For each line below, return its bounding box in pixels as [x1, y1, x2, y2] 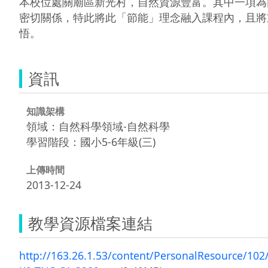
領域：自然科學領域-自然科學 [26, 118, 170, 133]
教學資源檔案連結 [28, 212, 153, 234]
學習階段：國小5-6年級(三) [26, 134, 156, 149]
